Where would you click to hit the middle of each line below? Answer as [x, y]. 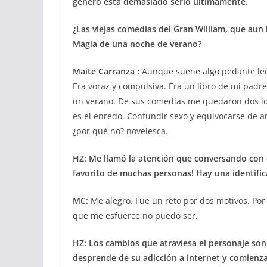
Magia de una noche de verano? [137, 44]
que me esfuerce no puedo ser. [135, 215]
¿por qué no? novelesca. [120, 131]
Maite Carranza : [106, 71]
